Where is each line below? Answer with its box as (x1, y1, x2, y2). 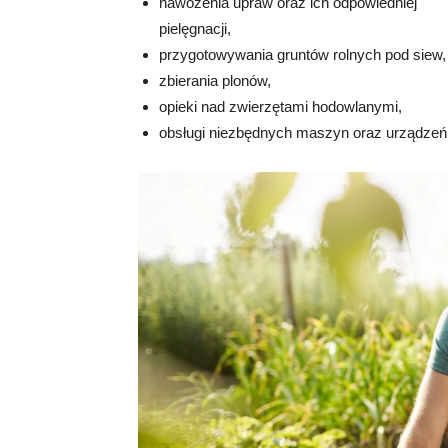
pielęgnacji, (159, 20, 231, 37)
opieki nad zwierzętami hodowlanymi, (159, 98, 402, 115)
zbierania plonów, (159, 72, 271, 89)
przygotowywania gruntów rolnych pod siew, (159, 46, 446, 63)
